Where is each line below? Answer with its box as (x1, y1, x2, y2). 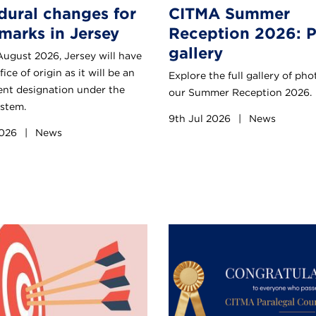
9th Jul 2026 (169, 112, 233, 124)
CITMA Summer (169, 4, 290, 23)
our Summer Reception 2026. (169, 86, 312, 98)
